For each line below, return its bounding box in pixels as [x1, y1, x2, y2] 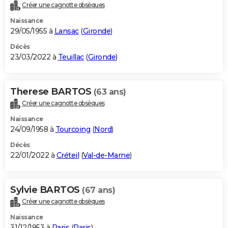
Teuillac [58, 52, 84, 62]
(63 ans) [93, 87, 126, 97]
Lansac [54, 26, 79, 36]
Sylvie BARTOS [10, 184, 82, 196]
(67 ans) [82, 185, 115, 195]
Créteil [56, 151, 79, 160]
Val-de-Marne [83, 151, 130, 160]
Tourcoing [55, 125, 90, 134]
